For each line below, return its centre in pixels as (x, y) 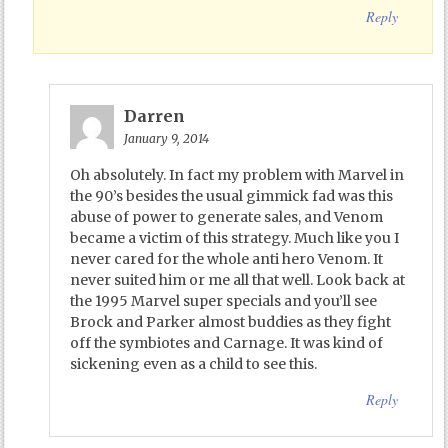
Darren (154, 115)
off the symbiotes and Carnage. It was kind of (226, 342)
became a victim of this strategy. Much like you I (234, 237)
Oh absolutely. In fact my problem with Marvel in (236, 174)
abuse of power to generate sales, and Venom (226, 216)
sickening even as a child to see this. (193, 363)
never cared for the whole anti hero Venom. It (226, 258)
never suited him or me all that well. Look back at (237, 279)
